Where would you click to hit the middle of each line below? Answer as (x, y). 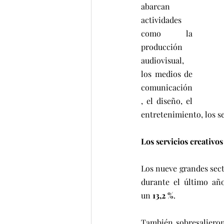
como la (167, 33)
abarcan (155, 6)
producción (162, 47)
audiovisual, (162, 60)
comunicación (167, 87)
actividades (161, 20)
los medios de (167, 74)
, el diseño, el (167, 101)
